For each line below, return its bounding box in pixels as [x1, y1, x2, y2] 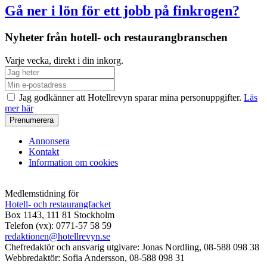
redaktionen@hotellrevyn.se [5, 231, 110, 241]
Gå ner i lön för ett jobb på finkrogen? [5, 3, 240, 18]
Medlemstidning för [5, 188, 79, 198]
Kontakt [29, 146, 59, 157]
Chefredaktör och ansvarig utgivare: [5, 241, 139, 252]
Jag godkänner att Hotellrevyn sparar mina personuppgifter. [17, 92, 244, 103]
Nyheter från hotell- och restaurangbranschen [5, 30, 228, 44]
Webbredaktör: [5, 252, 60, 263]
